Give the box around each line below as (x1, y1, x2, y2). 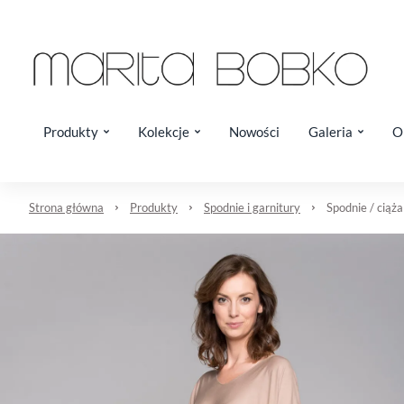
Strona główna (29, 200, 104, 215)
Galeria (308, 124, 353, 140)
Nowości (229, 124, 280, 140)
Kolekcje (138, 124, 189, 140)
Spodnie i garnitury (204, 200, 300, 215)
